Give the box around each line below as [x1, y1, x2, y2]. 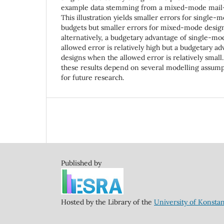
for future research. [61, 72, 124, 82]
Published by [61, 158, 101, 167]
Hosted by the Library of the [61, 197, 154, 206]
